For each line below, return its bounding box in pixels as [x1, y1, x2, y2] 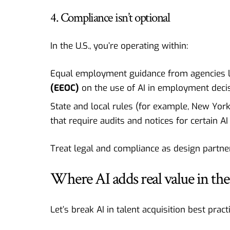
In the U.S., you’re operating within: [50, 40, 188, 52]
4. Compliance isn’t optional [50, 9, 169, 26]
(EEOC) [50, 82, 79, 94]
